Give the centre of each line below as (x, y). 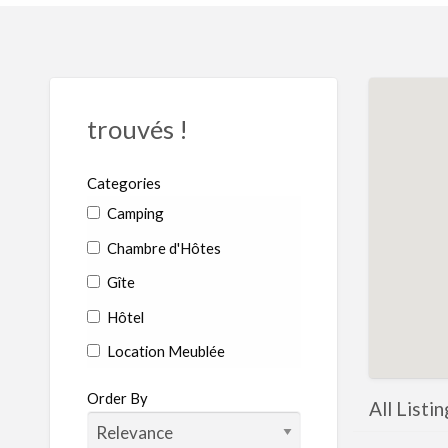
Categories (123, 182)
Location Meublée (164, 351)
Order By (117, 398)
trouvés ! (137, 129)
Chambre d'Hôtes (162, 247)
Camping (133, 213)
